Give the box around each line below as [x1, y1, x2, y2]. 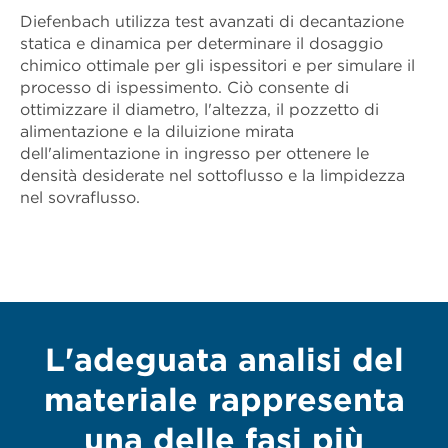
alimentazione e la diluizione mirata [20, 124, 294, 140]
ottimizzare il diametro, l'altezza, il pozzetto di [20, 102, 379, 118]
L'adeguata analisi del [44, 347, 404, 376]
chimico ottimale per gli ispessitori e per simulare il [20, 58, 415, 74]
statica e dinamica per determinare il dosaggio [20, 36, 383, 52]
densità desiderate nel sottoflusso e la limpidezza [20, 168, 405, 184]
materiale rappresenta [43, 387, 405, 416]
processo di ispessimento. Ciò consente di [20, 80, 349, 96]
